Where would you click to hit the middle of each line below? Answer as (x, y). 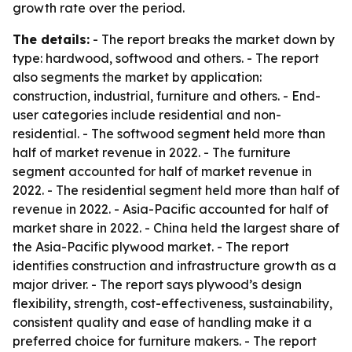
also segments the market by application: (137, 77)
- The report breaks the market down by (212, 39)
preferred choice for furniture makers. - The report (165, 341)
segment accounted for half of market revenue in (162, 171)
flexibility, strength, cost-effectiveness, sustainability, (172, 303)
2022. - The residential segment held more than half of (176, 190)
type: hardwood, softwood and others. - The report (166, 58)
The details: (51, 39)
